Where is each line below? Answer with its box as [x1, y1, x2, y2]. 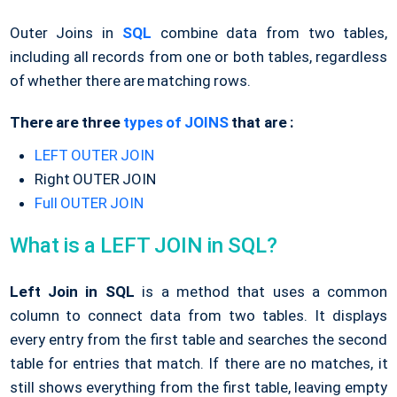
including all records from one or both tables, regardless [9, 47, 388, 66]
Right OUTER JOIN [34, 169, 156, 188]
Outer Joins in [9, 23, 122, 42]
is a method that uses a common [134, 282, 388, 300]
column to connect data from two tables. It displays [9, 306, 388, 324]
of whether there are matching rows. [9, 71, 252, 90]
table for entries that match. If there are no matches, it [9, 354, 388, 372]
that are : [231, 113, 293, 131]
